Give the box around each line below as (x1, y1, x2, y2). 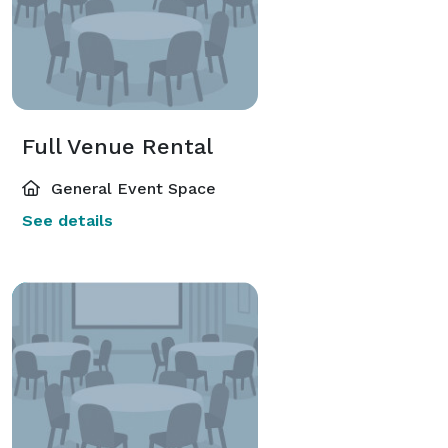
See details (22, 210, 113, 230)
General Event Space (46, 178, 216, 198)
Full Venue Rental (22, 133, 213, 159)
